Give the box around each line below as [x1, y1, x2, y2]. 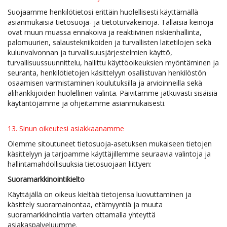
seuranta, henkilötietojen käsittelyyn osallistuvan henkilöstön [8, 68, 206, 78]
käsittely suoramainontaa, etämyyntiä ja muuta [8, 200, 163, 209]
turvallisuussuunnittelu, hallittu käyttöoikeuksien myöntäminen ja [8, 58, 219, 67]
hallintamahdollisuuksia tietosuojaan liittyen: [8, 159, 152, 169]
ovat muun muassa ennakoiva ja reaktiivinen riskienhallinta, [8, 27, 202, 37]
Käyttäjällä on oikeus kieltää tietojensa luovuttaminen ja [8, 190, 192, 199]
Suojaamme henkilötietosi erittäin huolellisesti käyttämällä [8, 7, 198, 17]
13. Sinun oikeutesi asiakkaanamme [8, 124, 124, 133]
